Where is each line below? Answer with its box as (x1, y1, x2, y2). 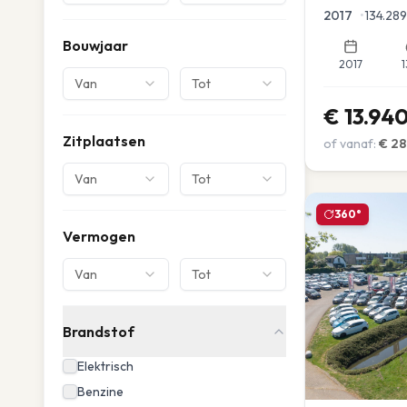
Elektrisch (77, 358, 134, 374)
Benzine (77, 383, 124, 400)
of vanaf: (323, 134, 376, 152)
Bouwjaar (63, 36, 128, 55)
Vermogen (63, 227, 135, 245)
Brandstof (63, 323, 134, 341)
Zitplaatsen (63, 132, 145, 150)
